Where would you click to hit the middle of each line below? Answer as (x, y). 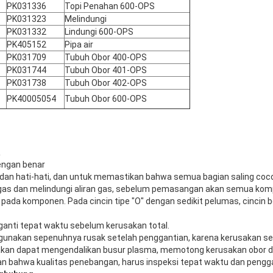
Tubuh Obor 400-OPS (106, 57)
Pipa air (79, 44)
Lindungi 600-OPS (99, 31)
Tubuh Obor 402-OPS (106, 83)
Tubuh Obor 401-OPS (106, 70)
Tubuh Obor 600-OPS (106, 98)
